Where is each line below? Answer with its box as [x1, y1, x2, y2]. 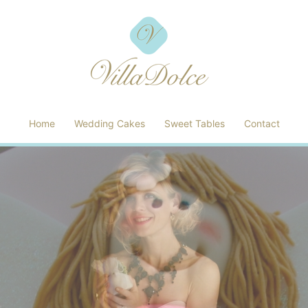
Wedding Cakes [74, 118, 145, 129]
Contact [243, 118, 280, 129]
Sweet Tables [164, 118, 225, 129]
